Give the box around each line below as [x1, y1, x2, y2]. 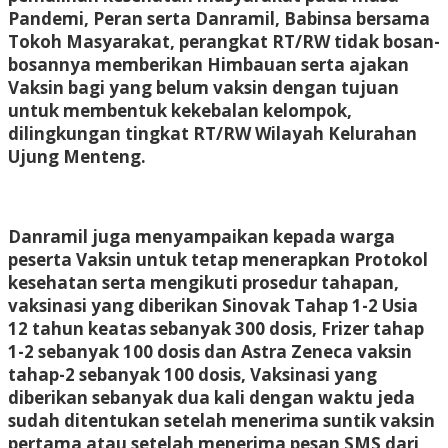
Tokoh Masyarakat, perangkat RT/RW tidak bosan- [8, 29, 440, 53]
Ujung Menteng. [8, 144, 146, 168]
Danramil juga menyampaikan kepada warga [8, 224, 395, 248]
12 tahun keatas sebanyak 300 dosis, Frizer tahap [8, 316, 424, 340]
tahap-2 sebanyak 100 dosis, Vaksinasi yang [8, 362, 377, 386]
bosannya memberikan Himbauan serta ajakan [8, 52, 409, 76]
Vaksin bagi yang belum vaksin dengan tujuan [8, 75, 399, 99]
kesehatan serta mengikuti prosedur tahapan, [8, 270, 399, 294]
